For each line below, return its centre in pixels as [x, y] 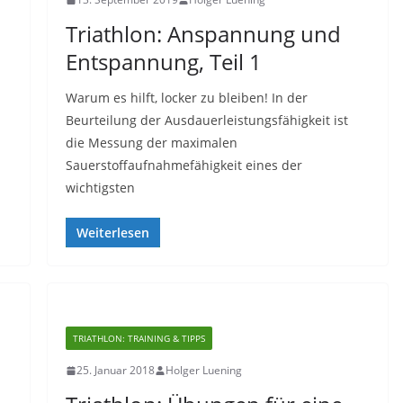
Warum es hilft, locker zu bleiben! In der [186, 98]
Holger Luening [203, 370]
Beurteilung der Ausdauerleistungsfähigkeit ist [206, 120]
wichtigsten [100, 188]
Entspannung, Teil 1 [163, 62]
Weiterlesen [112, 233]
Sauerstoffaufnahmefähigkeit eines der [184, 165]
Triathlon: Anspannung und [203, 34]
